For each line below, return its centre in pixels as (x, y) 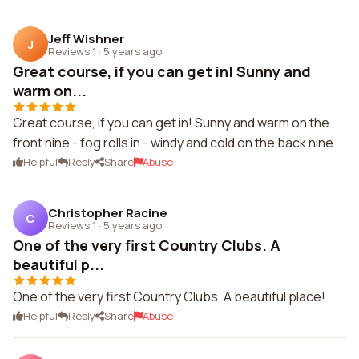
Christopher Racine (108, 212)
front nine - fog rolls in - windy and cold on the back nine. (175, 143)
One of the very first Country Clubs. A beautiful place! (169, 296)
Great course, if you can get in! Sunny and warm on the (171, 123)
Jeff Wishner (86, 38)
